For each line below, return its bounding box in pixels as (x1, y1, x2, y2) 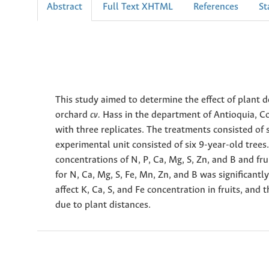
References (193, 2, 238, 13)
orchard (55, 110, 90, 121)
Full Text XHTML (103, 2, 173, 13)
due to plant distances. (55, 200, 151, 211)
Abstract (47, 2, 82, 13)
